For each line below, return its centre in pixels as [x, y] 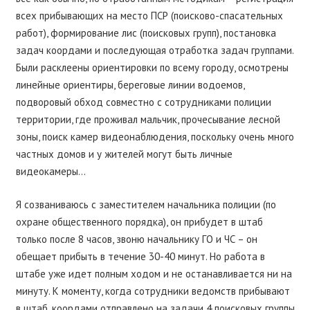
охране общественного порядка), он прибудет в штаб [139, 221]
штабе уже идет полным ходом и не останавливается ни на [154, 273]
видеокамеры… [51, 172]
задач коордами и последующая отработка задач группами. [154, 51]
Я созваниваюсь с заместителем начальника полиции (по [146, 204]
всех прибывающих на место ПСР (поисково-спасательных [149, 16]
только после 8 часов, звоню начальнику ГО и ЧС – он [136, 239]
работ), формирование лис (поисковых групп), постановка [146, 33]
